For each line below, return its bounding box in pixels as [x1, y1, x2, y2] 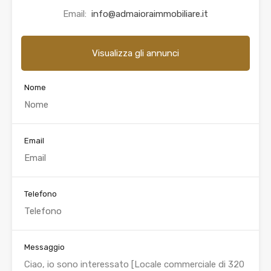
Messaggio [24, 243, 65, 252]
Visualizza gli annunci [92, 48, 179, 59]
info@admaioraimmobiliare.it [91, 8, 208, 20]
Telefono [24, 189, 57, 199]
